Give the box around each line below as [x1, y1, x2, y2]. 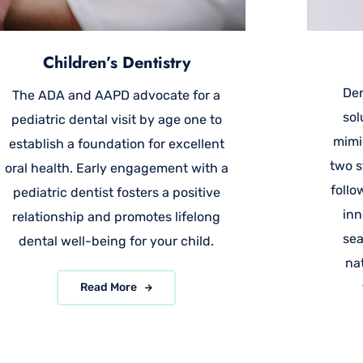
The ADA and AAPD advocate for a [12, 88, 221, 103]
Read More [80, 280, 140, 294]
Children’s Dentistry [42, 51, 190, 75]
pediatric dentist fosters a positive [12, 185, 220, 200]
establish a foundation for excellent [8, 136, 224, 152]
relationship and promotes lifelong [12, 209, 221, 224]
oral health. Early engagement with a [4, 160, 228, 176]
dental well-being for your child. [19, 233, 215, 249]
